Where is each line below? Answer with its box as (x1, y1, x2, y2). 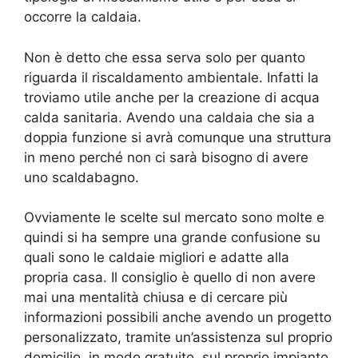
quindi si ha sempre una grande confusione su (24, 229, 320, 246)
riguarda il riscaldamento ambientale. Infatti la (24, 69, 319, 86)
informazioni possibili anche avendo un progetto (24, 309, 332, 326)
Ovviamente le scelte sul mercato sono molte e (24, 209, 324, 226)
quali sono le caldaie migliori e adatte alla (24, 249, 289, 266)
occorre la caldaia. (24, 9, 141, 26)
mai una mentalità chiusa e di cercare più (24, 289, 288, 306)
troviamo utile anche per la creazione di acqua (24, 89, 320, 105)
